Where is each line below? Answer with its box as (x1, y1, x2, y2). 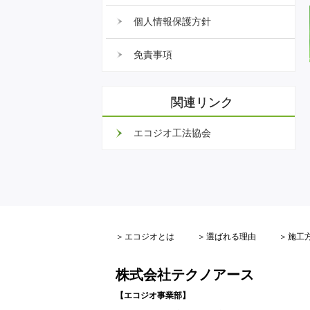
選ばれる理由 (206, 231, 256, 241)
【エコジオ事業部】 (116, 290, 190, 300)
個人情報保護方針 (134, 15, 211, 27)
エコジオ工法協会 (134, 127, 211, 138)
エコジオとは (125, 231, 174, 241)
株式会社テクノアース (116, 266, 254, 282)
